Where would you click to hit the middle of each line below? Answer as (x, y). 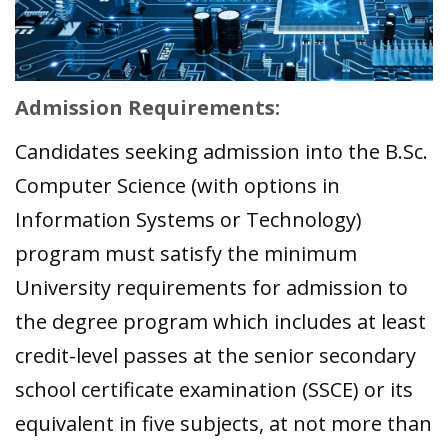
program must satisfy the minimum (186, 254)
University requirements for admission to (211, 288)
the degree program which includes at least (220, 322)
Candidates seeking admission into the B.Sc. (221, 152)
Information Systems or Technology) (188, 220)
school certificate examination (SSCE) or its (214, 390)
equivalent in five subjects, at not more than (223, 424)
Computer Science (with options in (177, 186)
